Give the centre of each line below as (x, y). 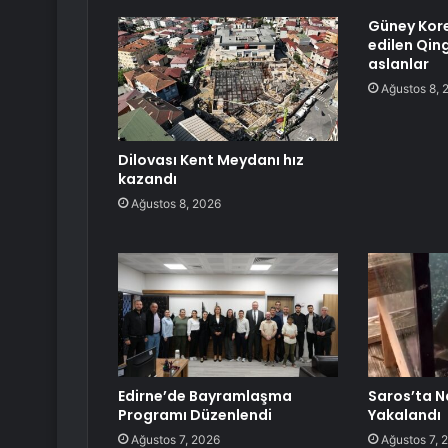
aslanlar (398, 64)
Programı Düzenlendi (195, 415)
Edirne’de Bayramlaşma (205, 396)
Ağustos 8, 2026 (176, 204)
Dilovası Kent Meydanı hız (211, 160)
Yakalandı (404, 415)
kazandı (147, 179)
